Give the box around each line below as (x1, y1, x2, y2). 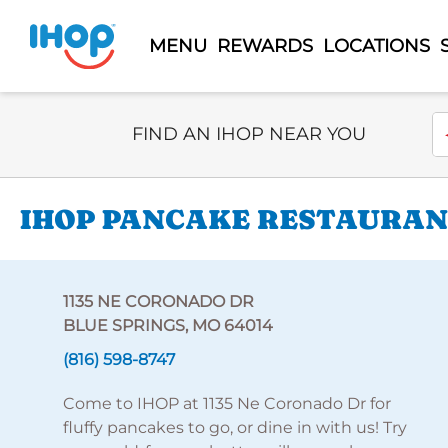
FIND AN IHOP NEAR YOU (132, 123, 366, 145)
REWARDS (216, 34, 313, 57)
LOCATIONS (322, 34, 430, 57)
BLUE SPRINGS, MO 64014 (62, 316, 273, 335)
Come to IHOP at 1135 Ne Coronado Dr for (62, 394, 391, 413)
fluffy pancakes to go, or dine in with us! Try (62, 418, 407, 437)
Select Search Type (131, 113, 282, 132)
